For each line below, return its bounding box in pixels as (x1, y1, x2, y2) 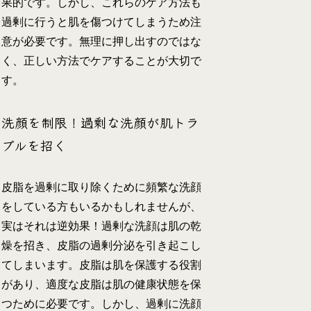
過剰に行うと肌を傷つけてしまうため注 (1, 16, 202, 28)
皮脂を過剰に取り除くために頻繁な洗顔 (1, 180, 202, 193)
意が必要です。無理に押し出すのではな (1, 35, 202, 48)
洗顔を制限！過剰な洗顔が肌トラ (1, 112, 200, 132)
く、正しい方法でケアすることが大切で (1, 55, 202, 67)
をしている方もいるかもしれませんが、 (1, 200, 202, 212)
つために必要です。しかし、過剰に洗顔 (1, 297, 202, 310)
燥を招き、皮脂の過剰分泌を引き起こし (1, 239, 202, 251)
